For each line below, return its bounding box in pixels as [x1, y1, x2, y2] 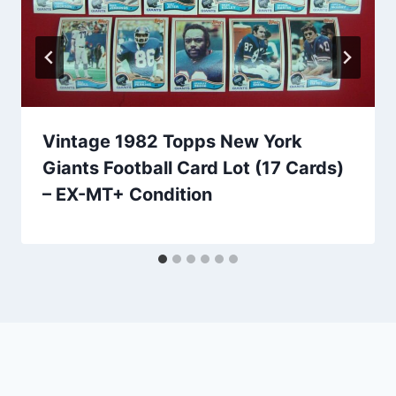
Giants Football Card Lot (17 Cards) [42, 156, 344, 179]
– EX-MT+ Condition [42, 183, 212, 205]
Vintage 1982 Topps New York [42, 130, 302, 152]
